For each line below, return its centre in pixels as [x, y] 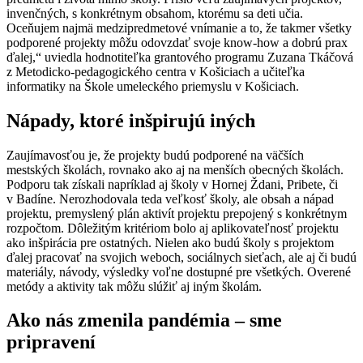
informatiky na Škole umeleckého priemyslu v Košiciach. [153, 86]
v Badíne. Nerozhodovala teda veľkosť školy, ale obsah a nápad [170, 199]
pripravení [51, 342]
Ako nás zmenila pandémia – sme [144, 320]
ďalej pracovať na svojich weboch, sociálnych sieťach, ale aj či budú [181, 257]
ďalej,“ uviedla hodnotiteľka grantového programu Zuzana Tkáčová [180, 57]
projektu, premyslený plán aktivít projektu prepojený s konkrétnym [177, 213]
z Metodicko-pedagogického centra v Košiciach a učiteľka [156, 71]
